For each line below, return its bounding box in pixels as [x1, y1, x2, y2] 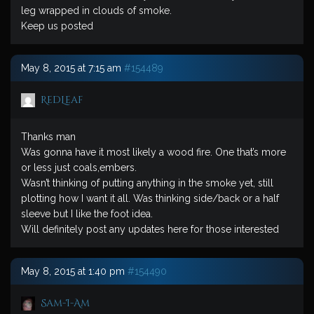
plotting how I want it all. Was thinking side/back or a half [21, 193, 279, 204]
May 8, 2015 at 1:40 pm [21, 266, 125, 277]
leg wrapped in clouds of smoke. [21, 5, 172, 16]
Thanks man [21, 131, 76, 142]
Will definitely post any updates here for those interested [21, 224, 279, 235]
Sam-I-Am [41, 296, 90, 310]
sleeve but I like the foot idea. [21, 208, 153, 219]
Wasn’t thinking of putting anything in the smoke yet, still [21, 177, 273, 189]
